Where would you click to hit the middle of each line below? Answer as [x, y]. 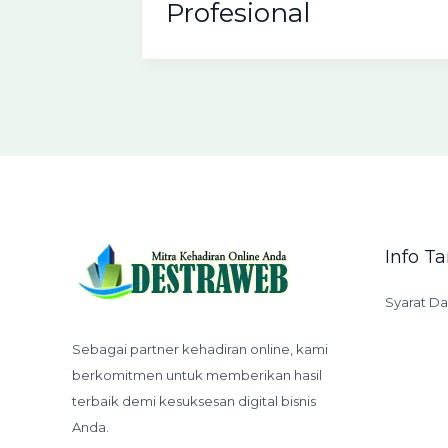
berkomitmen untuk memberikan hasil [197, 374]
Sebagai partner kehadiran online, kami [200, 348]
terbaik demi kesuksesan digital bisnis [194, 400]
